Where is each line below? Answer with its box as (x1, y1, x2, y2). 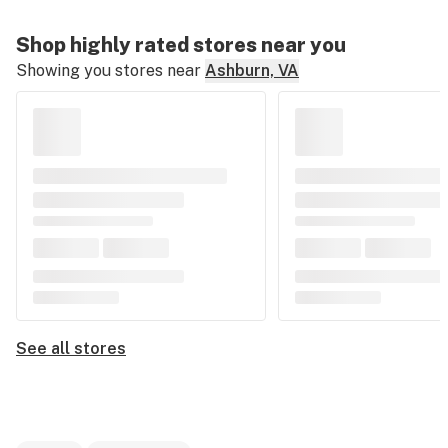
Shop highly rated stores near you (16, 33, 346, 57)
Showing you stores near (16, 61, 201, 80)
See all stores (16, 339, 126, 358)
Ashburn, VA (205, 61, 299, 80)
